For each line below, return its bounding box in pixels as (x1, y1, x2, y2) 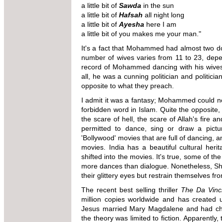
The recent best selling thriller (81, 185, 181, 194)
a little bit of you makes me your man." (81, 29, 203, 38)
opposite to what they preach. (81, 81, 174, 90)
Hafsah (119, 10, 143, 19)
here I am (144, 20, 176, 28)
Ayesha (119, 20, 144, 28)
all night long (143, 10, 184, 19)
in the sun (141, 1, 174, 9)
